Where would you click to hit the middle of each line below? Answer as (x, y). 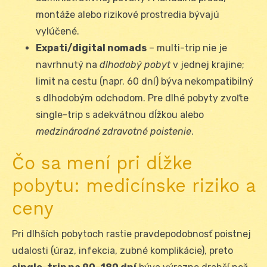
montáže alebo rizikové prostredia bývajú (128, 15)
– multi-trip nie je (187, 48)
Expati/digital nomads (91, 48)
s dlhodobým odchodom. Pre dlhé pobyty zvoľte (142, 98)
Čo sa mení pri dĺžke (102, 163)
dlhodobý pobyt (135, 65)
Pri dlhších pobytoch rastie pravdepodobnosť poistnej (131, 234)
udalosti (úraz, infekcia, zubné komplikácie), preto (122, 251)
